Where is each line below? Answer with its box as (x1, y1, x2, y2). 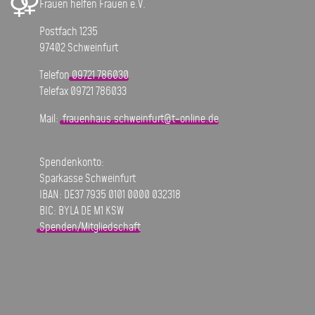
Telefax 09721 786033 (39, 84, 127, 101)
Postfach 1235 (39, 24, 98, 41)
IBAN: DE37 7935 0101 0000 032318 (39, 187, 181, 204)
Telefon (39, 67, 72, 84)
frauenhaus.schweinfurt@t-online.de (62, 111, 219, 128)
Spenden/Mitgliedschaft (39, 219, 141, 236)
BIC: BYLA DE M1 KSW (39, 203, 124, 220)
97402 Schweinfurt (39, 40, 118, 57)
